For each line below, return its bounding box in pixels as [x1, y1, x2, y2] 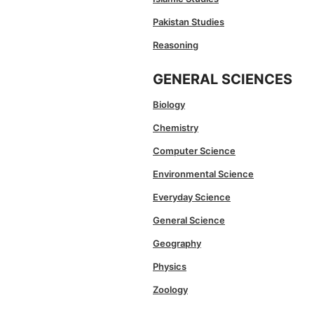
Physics [153, 261, 186, 273]
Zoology [153, 284, 188, 296]
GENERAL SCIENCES [153, 71, 292, 88]
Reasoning [153, 39, 198, 51]
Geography [153, 238, 201, 250]
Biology [153, 99, 185, 111]
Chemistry [153, 122, 198, 134]
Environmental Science [153, 168, 254, 180]
